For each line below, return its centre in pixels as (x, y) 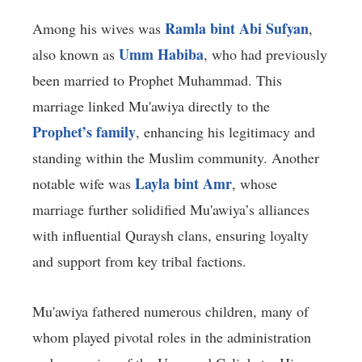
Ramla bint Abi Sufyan (237, 29)
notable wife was (84, 184)
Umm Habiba (161, 55)
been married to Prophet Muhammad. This (157, 80)
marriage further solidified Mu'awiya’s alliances (171, 210)
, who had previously (265, 55)
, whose (255, 184)
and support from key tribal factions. (139, 261)
